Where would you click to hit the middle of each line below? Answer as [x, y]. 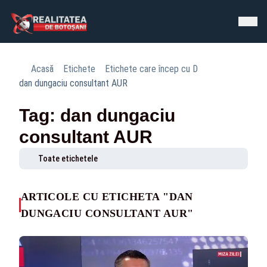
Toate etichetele [68, 159]
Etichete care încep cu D [151, 69]
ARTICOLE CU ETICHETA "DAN [107, 197]
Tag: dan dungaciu [97, 115]
